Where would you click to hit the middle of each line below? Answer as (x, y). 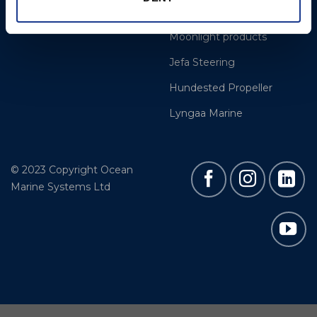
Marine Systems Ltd (60, 187)
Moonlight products (218, 36)
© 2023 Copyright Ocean (72, 170)
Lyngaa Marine (206, 113)
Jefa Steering (202, 62)
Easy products (204, 11)
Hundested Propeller (221, 87)
